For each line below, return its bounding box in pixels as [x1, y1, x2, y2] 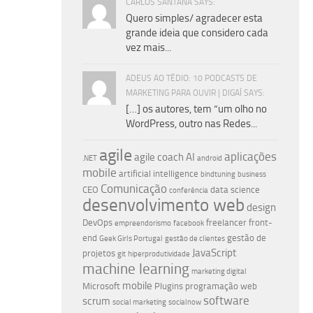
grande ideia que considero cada [126, 26, 268, 39]
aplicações [224, 149, 277, 163]
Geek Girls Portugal [99, 233, 163, 243]
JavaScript [192, 246, 236, 259]
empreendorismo [115, 218, 171, 228]
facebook [173, 218, 204, 228]
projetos [82, 247, 115, 259]
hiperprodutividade [128, 249, 190, 259]
